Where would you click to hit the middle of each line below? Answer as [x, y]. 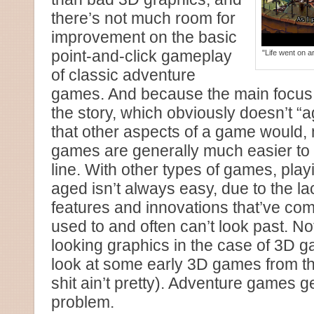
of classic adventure [123, 75]
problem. [83, 302]
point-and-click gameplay [142, 56]
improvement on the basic [144, 37]
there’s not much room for [143, 18]
